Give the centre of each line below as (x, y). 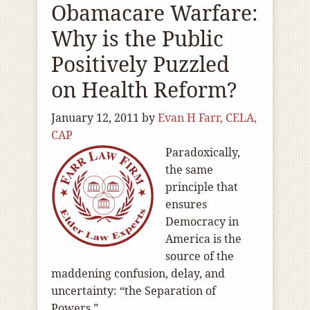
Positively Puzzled (140, 64)
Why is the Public (137, 38)
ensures (186, 204)
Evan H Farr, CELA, (207, 118)
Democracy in (202, 221)
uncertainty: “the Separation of (134, 291)
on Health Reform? (144, 90)
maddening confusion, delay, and (138, 273)
